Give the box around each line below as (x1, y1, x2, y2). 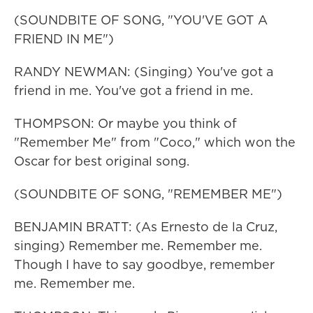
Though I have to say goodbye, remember (14, 256, 275, 273)
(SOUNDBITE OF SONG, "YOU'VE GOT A (14, 11, 268, 29)
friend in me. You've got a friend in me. (14, 82, 253, 99)
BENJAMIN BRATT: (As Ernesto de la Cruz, (14, 218, 277, 235)
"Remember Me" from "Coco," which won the (14, 133, 296, 151)
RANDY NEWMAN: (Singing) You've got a (14, 63, 273, 80)
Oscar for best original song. (14, 152, 189, 170)
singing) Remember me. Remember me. (14, 237, 262, 254)
